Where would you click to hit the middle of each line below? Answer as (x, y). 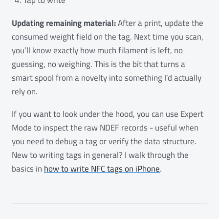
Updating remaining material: (64, 23)
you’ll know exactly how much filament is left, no (97, 50)
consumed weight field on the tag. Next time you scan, (108, 36)
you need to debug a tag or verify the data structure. (104, 142)
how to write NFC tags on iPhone (102, 169)
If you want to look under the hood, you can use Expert (108, 114)
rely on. (25, 91)
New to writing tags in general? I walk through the (100, 155)
